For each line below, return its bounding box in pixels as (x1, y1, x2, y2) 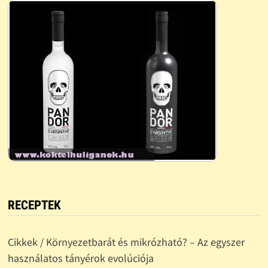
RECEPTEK (7, 198, 61, 213)
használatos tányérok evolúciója (7, 251, 154, 266)
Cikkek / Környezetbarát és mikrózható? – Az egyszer (7, 235, 245, 249)
